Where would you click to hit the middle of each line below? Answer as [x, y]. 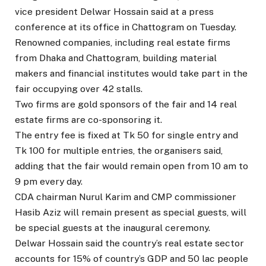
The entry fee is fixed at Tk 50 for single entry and [126, 135]
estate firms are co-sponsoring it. [88, 120]
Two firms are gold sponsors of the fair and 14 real [126, 104]
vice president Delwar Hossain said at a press [114, 12]
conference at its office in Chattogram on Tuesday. [126, 27]
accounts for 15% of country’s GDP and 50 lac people [132, 259]
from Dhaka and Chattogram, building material [116, 58]
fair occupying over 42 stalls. [79, 89]
